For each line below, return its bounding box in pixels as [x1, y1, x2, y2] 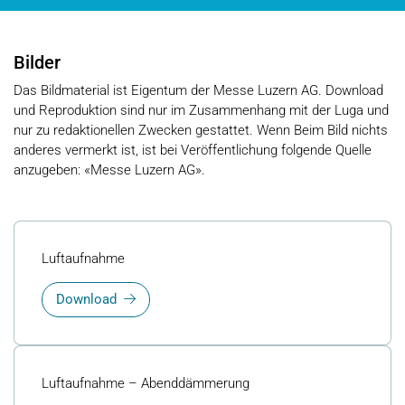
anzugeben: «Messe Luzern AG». [14, 161, 205, 178]
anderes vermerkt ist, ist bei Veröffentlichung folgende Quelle [14, 141, 372, 158]
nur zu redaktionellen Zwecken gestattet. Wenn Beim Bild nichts [14, 121, 388, 138]
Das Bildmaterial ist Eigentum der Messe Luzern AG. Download [14, 81, 383, 99]
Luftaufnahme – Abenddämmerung [42, 374, 250, 391]
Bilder [14, 52, 61, 74]
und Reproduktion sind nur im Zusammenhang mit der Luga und [14, 101, 389, 118]
